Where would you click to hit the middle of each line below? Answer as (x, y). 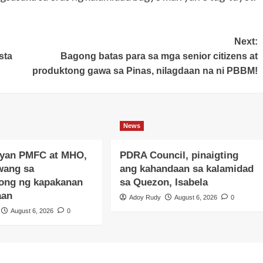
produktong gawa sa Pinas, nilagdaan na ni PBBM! (145, 70)
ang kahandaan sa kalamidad (187, 168)
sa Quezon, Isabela (164, 182)
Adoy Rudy (145, 197)
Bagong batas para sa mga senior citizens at (159, 56)
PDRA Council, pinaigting (179, 155)
